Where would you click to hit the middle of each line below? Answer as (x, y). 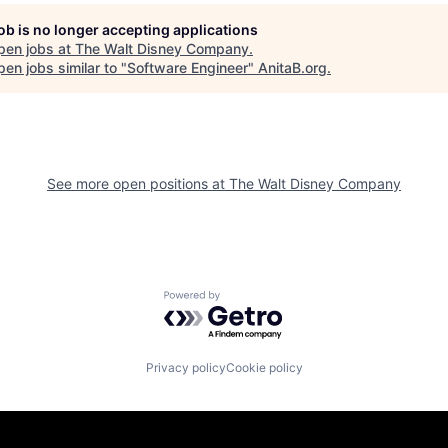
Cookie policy (264, 367)
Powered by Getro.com (251, 300)
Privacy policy (185, 367)
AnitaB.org (292, 68)
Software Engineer (187, 68)
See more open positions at (138, 184)
